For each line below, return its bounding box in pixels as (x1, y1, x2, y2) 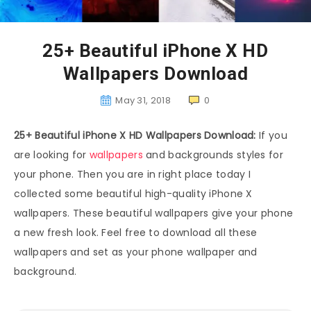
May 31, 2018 (115, 94, 171, 108)
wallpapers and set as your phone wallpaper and (14, 245, 258, 260)
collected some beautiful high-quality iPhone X (14, 187, 253, 201)
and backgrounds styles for (142, 148, 283, 162)
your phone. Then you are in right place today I (14, 167, 251, 182)
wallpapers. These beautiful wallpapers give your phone (14, 206, 294, 221)
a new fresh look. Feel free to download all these (14, 226, 258, 240)
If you (255, 128, 287, 143)
